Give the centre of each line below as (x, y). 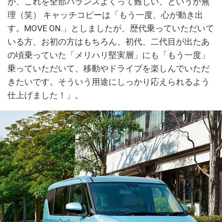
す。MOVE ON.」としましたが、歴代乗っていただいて (111, 28)
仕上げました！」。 (45, 95)
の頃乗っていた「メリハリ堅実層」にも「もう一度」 (109, 55)
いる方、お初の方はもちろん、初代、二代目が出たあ (109, 41)
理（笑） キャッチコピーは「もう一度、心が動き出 (105, 15)
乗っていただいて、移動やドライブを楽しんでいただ (109, 68)
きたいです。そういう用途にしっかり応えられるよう (109, 82)
